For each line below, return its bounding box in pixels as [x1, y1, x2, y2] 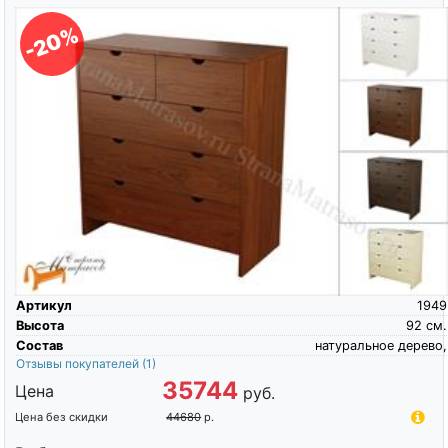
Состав [15, 338, 63, 354]
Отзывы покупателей [15, 356, 142, 372]
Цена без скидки [14, 410, 108, 425]
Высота [15, 318, 64, 334]
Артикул [15, 298, 72, 314]
